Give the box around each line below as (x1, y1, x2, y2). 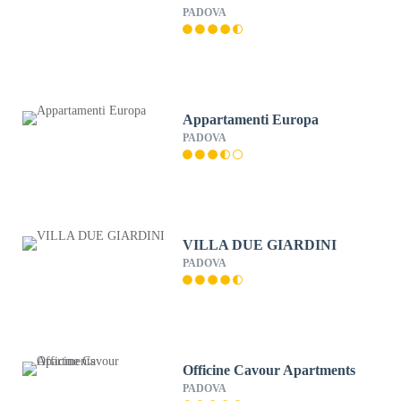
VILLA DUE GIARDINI (183, 237, 337, 252)
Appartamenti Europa (183, 112, 320, 127)
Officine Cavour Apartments (183, 363, 357, 378)
